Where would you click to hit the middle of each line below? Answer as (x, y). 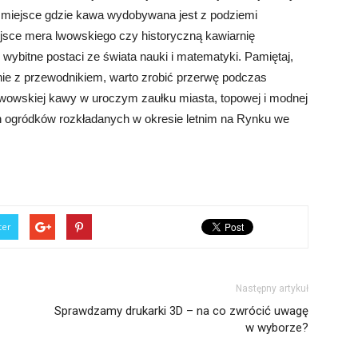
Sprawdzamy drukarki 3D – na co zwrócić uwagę (181, 310)
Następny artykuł (272, 288)
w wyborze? (277, 327)
